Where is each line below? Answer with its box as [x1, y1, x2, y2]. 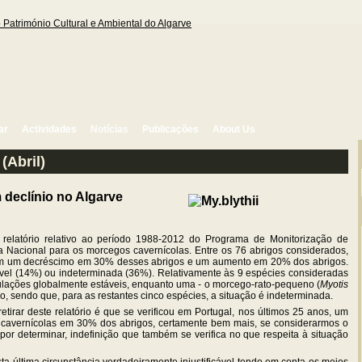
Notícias [90, 124, 128, 135]
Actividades [22, 124, 77, 135]
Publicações [142, 124, 199, 135]
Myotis [320, 279, 348, 291]
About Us [213, 124, 255, 135]
